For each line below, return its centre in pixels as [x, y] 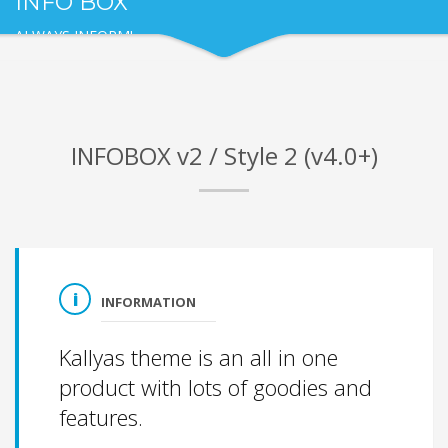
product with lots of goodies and [215, 386]
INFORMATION [148, 301]
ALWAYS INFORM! [74, 35]
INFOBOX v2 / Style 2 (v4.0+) [224, 155]
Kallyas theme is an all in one [198, 356]
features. [101, 416]
